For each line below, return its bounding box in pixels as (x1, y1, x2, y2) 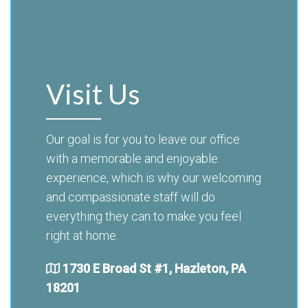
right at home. (46, 228, 118, 243)
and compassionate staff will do (46, 189, 215, 204)
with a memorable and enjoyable (46, 151, 218, 166)
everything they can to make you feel (46, 208, 241, 223)
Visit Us (46, 77, 140, 111)
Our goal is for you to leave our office (46, 131, 240, 146)
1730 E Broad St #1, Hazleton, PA (63, 261, 246, 276)
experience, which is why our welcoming (46, 170, 261, 185)
